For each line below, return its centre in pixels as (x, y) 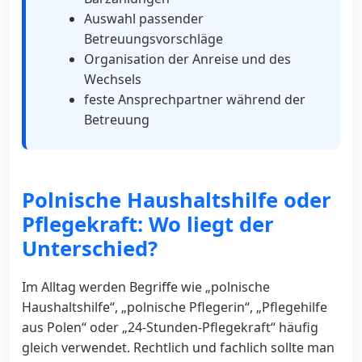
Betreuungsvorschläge (154, 38)
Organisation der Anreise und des (187, 59)
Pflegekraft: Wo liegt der (148, 224)
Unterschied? (90, 248)
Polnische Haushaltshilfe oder (177, 200)
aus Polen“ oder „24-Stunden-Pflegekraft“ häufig (170, 327)
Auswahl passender (144, 18)
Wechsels (113, 79)
